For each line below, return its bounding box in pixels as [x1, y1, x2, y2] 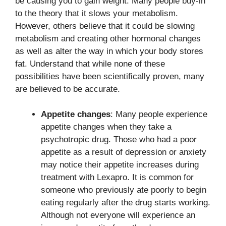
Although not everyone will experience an [41, 210, 195, 220]
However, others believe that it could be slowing [15, 21, 195, 31]
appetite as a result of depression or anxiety [41, 147, 206, 157]
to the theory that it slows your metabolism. [15, 8, 178, 18]
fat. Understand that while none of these [15, 59, 165, 69]
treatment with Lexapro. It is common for [41, 173, 194, 182]
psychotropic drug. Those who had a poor [41, 135, 197, 144]
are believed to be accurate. [15, 84, 120, 94]
